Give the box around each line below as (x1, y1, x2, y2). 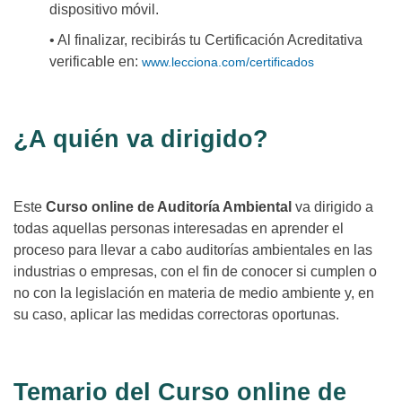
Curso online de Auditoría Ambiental (46, 199, 295, 215)
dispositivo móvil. (49, 2, 159, 18)
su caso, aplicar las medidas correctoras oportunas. (13, 307, 339, 323)
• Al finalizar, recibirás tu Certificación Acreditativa (49, 32, 363, 48)
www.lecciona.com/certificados (142, 55, 314, 70)
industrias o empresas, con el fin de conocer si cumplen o (13, 264, 377, 280)
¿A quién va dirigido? (13, 126, 268, 153)
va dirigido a (295, 199, 373, 215)
